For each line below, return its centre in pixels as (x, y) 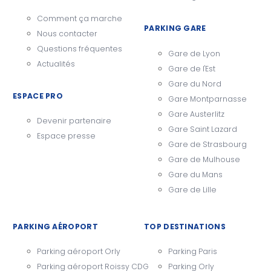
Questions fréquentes (80, 48)
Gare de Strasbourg (207, 144)
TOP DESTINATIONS (185, 226)
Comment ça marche (80, 18)
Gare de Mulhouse (204, 159)
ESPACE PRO (38, 96)
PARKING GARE (175, 28)
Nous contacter (67, 33)
